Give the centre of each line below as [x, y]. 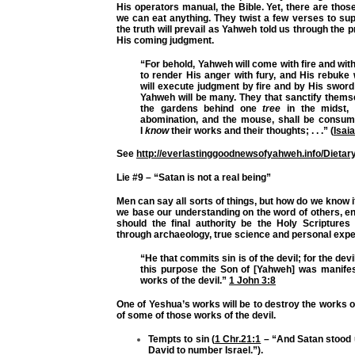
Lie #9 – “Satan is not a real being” [194, 178]
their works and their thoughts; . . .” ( [251, 130]
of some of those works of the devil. [196, 316]
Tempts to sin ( [181, 340]
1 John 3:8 [252, 281]
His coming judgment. [165, 40]
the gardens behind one [202, 108]
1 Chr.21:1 [238, 340]
